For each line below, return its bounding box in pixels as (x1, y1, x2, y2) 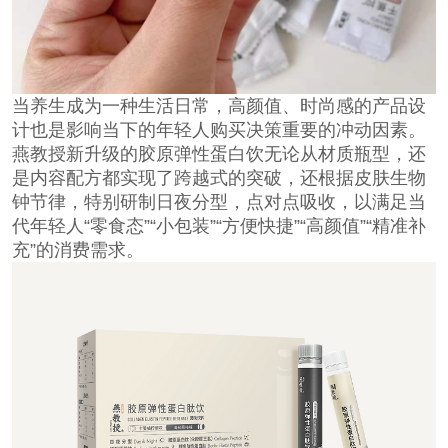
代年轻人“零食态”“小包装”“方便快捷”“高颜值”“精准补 (11, 216, 426, 237)
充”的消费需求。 (11, 240, 144, 261)
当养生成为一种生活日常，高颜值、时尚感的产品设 (11, 96, 426, 117)
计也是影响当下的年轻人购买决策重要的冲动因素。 (11, 120, 426, 141)
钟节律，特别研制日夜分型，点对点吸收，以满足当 (11, 192, 426, 213)
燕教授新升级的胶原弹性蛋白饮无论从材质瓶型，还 (11, 144, 426, 165)
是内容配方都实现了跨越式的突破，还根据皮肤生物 (11, 168, 426, 189)
